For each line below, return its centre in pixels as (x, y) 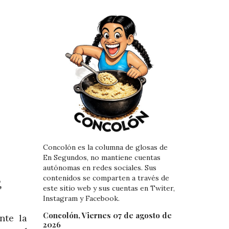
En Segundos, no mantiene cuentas (101, 158)
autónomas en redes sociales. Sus (99, 168)
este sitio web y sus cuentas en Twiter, (109, 188)
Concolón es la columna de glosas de (105, 147)
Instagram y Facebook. (81, 199)
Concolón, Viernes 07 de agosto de (107, 215)
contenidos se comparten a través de (106, 178)
